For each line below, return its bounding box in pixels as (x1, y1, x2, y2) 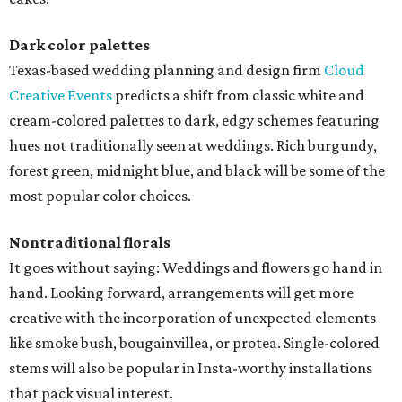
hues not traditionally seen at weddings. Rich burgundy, (9, 136, 377, 155)
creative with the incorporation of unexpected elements (9, 309, 376, 328)
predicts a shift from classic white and (112, 86, 364, 105)
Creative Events (9, 86, 112, 105)
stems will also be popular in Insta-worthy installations (9, 359, 372, 378)
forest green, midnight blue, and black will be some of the (9, 162, 385, 180)
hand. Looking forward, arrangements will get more (9, 284, 354, 302)
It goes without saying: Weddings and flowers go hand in (9, 258, 382, 277)
